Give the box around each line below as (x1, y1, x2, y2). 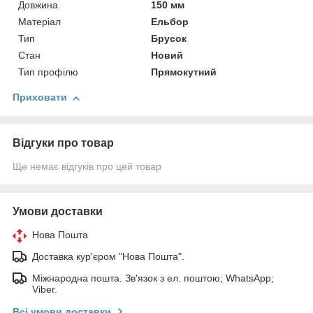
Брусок (151, 33, 187, 45)
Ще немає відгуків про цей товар (13, 161, 161, 173)
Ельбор (151, 16, 189, 28)
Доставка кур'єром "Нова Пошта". (32, 251, 184, 263)
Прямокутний (151, 66, 217, 78)
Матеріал (18, 16, 61, 28)
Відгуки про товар (13, 137, 114, 150)
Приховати (13, 92, 67, 103)
